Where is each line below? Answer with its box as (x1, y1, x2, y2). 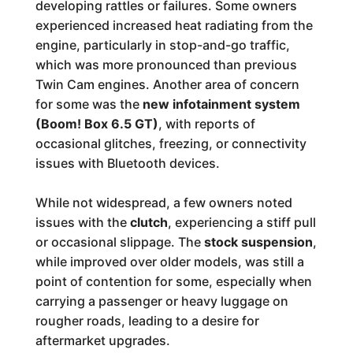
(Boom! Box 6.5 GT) (35, 116, 158, 132)
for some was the (35, 96, 143, 112)
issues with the (35, 214, 130, 230)
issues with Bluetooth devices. (35, 155, 220, 171)
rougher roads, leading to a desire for (35, 313, 259, 329)
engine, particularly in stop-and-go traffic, (35, 37, 290, 53)
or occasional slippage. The (35, 234, 204, 250)
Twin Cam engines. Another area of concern (35, 76, 299, 92)
